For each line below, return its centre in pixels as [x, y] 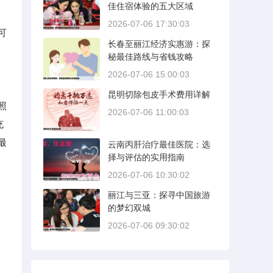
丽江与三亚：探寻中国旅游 [159, 195]
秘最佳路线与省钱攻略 [151, 57]
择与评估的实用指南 [146, 157]
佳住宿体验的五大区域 [151, 6]
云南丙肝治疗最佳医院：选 [159, 144]
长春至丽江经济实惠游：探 [159, 44]
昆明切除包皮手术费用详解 [159, 94]
